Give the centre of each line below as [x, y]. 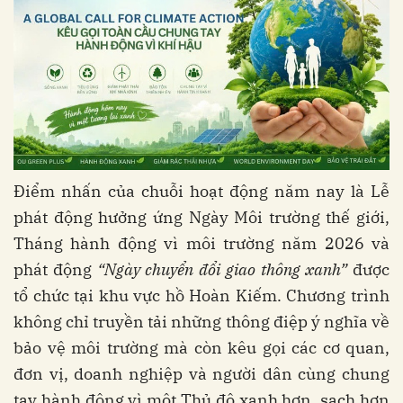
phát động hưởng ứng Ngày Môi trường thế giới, [201, 218]
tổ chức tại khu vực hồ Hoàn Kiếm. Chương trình [201, 296]
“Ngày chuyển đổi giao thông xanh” [222, 270]
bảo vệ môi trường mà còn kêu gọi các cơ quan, [201, 348]
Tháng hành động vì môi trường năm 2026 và [201, 244]
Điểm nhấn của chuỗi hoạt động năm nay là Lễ [201, 192]
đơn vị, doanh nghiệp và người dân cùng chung [201, 374]
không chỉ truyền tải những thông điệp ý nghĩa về [201, 322]
